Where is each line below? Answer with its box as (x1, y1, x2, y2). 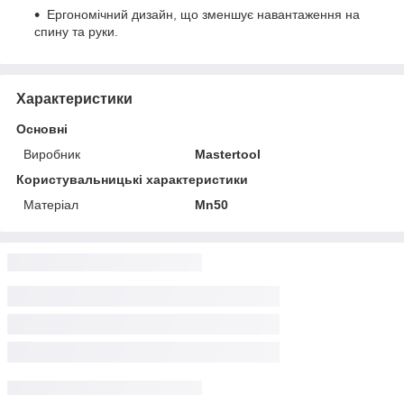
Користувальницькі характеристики (16, 171, 248, 187)
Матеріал (23, 197, 78, 212)
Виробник (23, 146, 80, 161)
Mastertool (195, 146, 262, 161)
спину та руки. (34, 23, 118, 39)
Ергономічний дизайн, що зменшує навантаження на (47, 6, 360, 22)
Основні (16, 121, 68, 136)
